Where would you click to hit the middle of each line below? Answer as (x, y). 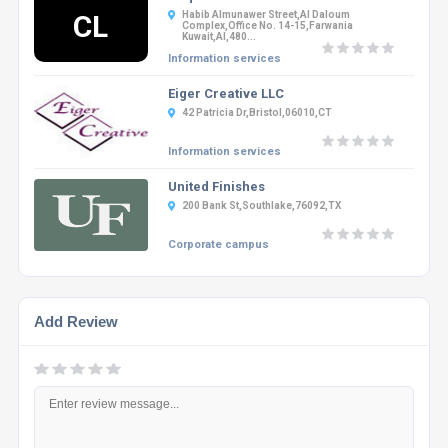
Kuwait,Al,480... (218, 36)
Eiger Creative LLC (225, 93)
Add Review (75, 321)
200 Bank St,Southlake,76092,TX (261, 205)
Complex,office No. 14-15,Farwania (267, 25)
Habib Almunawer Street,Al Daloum (265, 14)
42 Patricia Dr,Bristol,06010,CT (256, 112)
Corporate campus (218, 244)
